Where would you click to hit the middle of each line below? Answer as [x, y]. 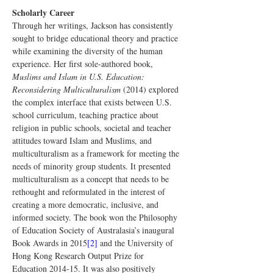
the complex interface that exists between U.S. [93, 102]
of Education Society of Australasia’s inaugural [94, 230]
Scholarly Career [43, 12]
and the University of [136, 243]
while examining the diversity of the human [89, 51]
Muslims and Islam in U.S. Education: [80, 76]
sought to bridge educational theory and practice [96, 38]
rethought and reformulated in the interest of [90, 192]
